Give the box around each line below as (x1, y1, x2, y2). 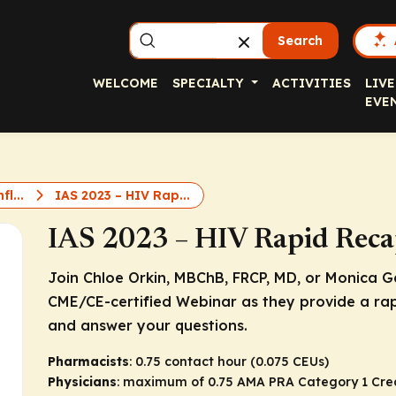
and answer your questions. (48, 316, 247, 334)
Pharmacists (48, 354, 129, 369)
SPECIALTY (172, 75, 247, 91)
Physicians (48, 374, 117, 390)
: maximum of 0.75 (117, 374, 237, 390)
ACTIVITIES (271, 75, 351, 91)
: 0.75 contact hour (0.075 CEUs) (129, 354, 329, 369)
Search (278, 33, 324, 49)
